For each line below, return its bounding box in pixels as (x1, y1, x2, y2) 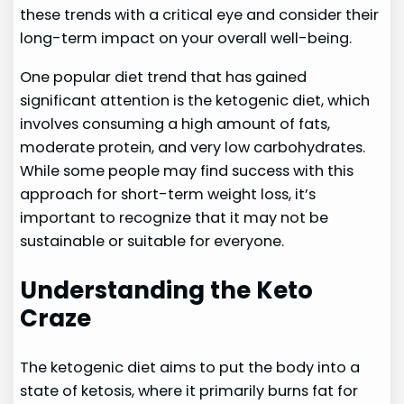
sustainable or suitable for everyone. (20, 230, 285, 252)
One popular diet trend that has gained (20, 66, 308, 87)
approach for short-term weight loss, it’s (20, 183, 317, 205)
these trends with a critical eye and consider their (20, 5, 380, 26)
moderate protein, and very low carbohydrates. (20, 136, 366, 158)
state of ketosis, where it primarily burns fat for (20, 380, 359, 401)
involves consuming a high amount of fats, (20, 113, 331, 134)
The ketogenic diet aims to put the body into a (20, 356, 361, 378)
